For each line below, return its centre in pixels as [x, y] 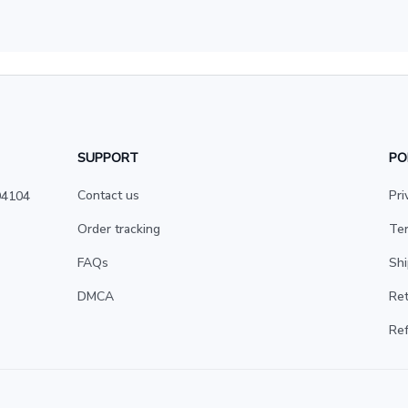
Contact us [109, 195]
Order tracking [119, 229]
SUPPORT [108, 158]
